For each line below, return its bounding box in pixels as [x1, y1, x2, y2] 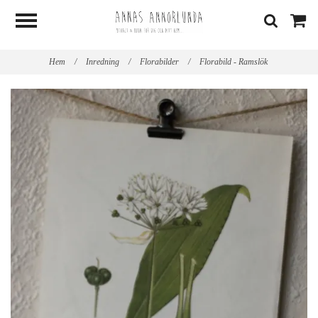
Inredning [85, 57, 121, 67]
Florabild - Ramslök [199, 57, 270, 67]
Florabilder [139, 57, 181, 67]
